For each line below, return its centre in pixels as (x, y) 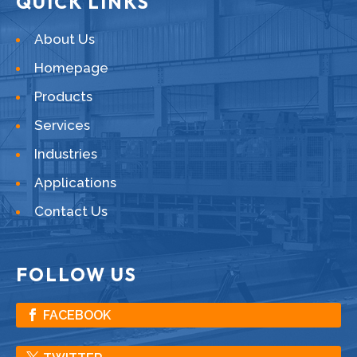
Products (63, 96)
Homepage (71, 67)
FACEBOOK (77, 315)
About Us (65, 39)
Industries (66, 153)
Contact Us (71, 211)
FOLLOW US (76, 274)
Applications (75, 182)
